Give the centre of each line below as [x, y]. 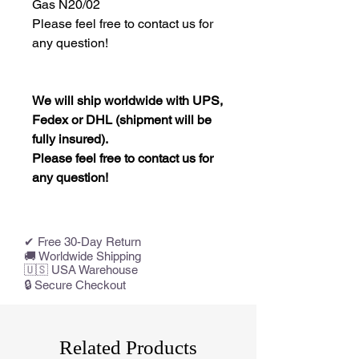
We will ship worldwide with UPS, [127, 101]
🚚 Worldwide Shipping [83, 256]
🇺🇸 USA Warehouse [81, 270]
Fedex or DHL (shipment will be [122, 120]
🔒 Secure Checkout [75, 285]
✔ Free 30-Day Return [83, 242]
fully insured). [70, 139]
